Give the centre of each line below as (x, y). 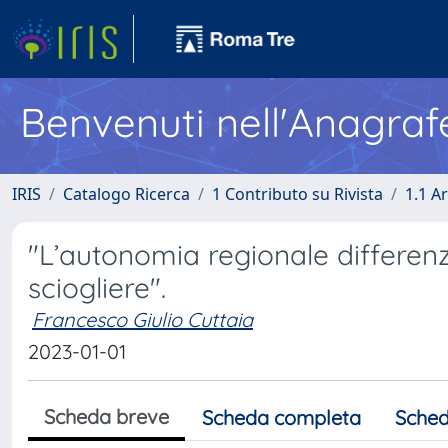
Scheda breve (106, 416)
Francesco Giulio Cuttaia (142, 319)
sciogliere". (97, 287)
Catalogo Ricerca (126, 194)
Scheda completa (281, 417)
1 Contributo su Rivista (297, 194)
